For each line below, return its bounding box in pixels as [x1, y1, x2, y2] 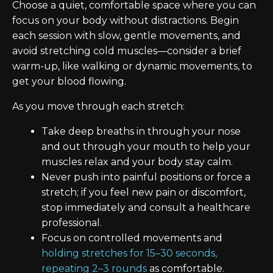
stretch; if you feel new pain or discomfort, [41, 186, 246, 198]
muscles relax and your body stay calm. [41, 156, 233, 168]
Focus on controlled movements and [41, 232, 222, 244]
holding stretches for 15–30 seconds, [41, 247, 217, 259]
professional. [41, 217, 102, 229]
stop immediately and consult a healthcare [41, 202, 250, 213]
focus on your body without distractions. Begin [12, 15, 239, 26]
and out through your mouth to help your [41, 141, 250, 152]
